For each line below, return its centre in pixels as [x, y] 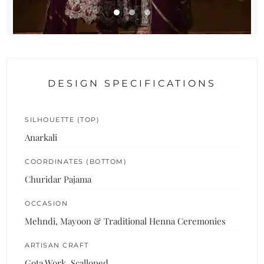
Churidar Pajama [58, 179]
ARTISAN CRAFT [57, 245]
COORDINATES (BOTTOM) [76, 161]
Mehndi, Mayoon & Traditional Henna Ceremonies [126, 221]
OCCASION [47, 203]
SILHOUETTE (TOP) [62, 119]
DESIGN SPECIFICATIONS [132, 83]
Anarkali [41, 137]
